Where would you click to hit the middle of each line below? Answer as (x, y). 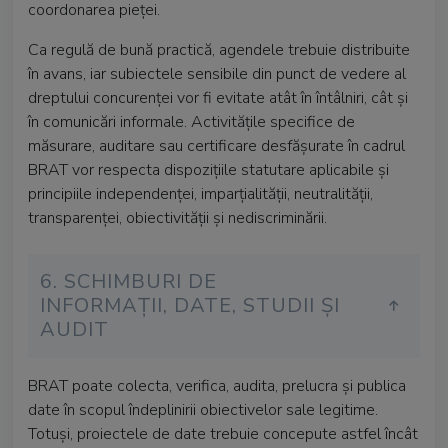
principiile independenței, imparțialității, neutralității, (200, 194)
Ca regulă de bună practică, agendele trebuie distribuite (219, 50)
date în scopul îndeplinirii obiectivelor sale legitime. (203, 410)
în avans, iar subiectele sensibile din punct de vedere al (217, 74)
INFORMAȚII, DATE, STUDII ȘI (190, 305)
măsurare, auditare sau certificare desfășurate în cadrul (216, 146)
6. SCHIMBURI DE (128, 281)
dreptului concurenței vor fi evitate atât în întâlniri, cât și (218, 98)
